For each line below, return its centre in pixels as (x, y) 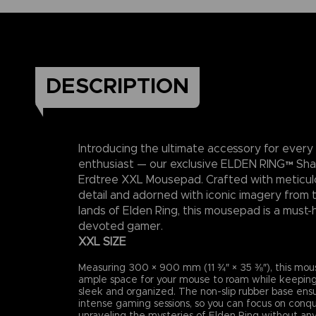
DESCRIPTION (117, 86)
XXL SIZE (102, 241)
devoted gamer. (121, 226)
